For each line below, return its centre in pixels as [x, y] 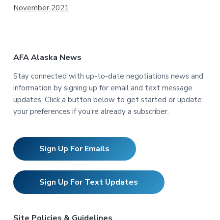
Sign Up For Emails [75, 149]
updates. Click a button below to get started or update [107, 99]
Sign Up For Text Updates [89, 182]
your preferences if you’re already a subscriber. [91, 111]
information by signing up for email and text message [103, 88]
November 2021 [41, 8]
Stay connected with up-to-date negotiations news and [108, 76]
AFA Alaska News [47, 57]
